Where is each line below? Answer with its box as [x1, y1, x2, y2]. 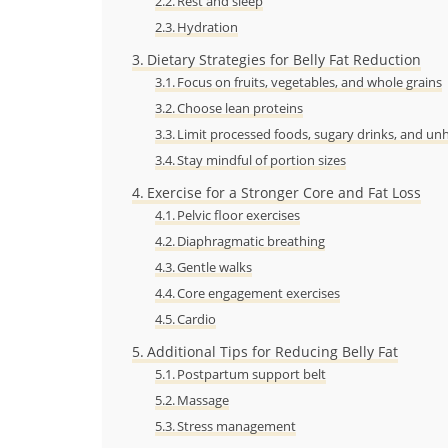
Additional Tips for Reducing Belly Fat [146, 341, 398, 361]
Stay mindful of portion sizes [177, 150, 347, 169]
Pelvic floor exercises [177, 205, 301, 224]
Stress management [177, 416, 297, 435]
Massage [177, 390, 230, 409]
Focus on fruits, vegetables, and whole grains [177, 72, 443, 91]
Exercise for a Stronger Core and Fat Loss [146, 182, 421, 202]
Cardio [177, 309, 217, 328]
